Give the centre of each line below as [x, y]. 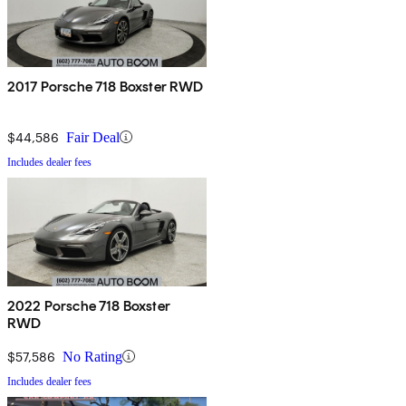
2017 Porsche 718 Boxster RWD [106, 86]
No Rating [92, 356]
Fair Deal [93, 137]
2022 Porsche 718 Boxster [89, 305]
